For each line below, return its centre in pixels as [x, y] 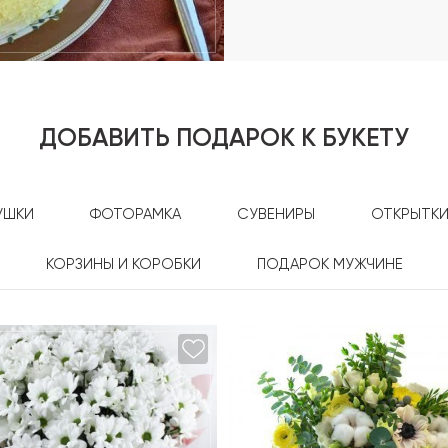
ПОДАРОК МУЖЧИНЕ [329, 264]
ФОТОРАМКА [135, 214]
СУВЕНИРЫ [276, 214]
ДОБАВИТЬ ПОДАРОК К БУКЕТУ [224, 139]
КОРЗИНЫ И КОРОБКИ [123, 264]
